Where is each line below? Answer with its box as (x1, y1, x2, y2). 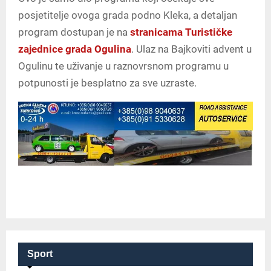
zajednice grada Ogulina (18, 42, 131, 55)
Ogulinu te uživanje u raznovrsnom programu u (18, 59, 229, 72)
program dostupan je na (18, 25, 130, 38)
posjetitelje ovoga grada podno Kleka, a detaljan (18, 8, 237, 21)
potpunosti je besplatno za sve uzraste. (18, 76, 197, 89)
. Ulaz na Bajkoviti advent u (131, 42, 252, 55)
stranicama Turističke (130, 25, 232, 38)
